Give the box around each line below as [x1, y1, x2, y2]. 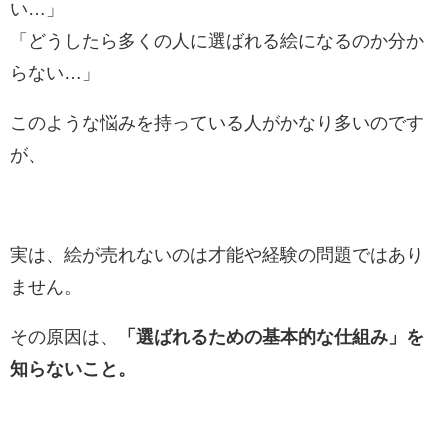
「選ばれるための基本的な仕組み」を [118, 327, 424, 346]
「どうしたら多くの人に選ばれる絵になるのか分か [10, 31, 424, 50]
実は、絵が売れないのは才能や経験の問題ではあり [10, 245, 424, 264]
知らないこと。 [10, 359, 136, 378]
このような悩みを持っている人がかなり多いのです [10, 113, 424, 132]
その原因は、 [10, 327, 118, 346]
